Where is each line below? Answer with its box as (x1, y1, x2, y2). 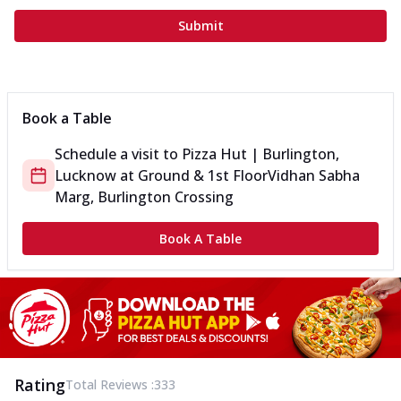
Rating (14, 373, 65, 396)
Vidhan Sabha (268, 166, 360, 186)
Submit (177, 17, 224, 35)
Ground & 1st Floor (138, 166, 268, 186)
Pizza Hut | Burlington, (182, 144, 339, 165)
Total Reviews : (65, 375, 154, 393)
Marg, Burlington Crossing (55, 187, 234, 208)
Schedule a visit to (55, 144, 182, 165)
